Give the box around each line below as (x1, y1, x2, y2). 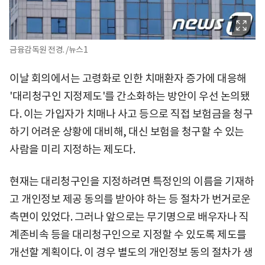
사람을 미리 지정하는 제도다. (9, 142, 135, 156)
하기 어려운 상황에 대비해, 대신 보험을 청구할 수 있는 (9, 124, 244, 138)
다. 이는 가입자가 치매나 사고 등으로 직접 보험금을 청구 (9, 106, 253, 121)
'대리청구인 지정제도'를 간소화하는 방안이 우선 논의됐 (9, 89, 250, 103)
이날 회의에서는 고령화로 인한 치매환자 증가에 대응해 (9, 71, 247, 85)
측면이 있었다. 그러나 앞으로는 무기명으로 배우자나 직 (9, 209, 248, 224)
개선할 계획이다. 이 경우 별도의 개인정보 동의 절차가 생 (9, 245, 253, 259)
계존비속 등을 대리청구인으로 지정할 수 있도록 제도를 (9, 227, 247, 241)
